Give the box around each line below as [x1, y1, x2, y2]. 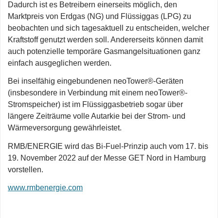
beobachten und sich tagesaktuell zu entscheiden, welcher [8, 23, 209, 32]
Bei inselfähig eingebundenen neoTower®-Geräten [8, 77, 183, 86]
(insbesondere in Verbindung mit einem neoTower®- [8, 89, 187, 97]
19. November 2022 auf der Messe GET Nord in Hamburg [8, 153, 206, 162]
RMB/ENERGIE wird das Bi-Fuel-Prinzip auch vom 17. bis [8, 142, 208, 150]
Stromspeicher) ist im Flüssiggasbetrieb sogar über [8, 100, 183, 109]
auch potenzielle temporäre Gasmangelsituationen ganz [8, 47, 200, 55]
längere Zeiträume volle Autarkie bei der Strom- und [8, 112, 185, 121]
